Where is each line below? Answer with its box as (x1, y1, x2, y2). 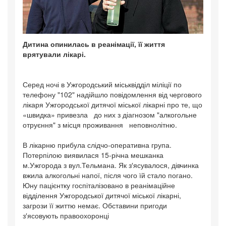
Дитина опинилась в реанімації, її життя (23, 38, 165, 49)
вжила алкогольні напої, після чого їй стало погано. (23, 169, 193, 180)
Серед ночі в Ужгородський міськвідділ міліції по (23, 79, 182, 89)
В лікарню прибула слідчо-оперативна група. (23, 139, 172, 150)
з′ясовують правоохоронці (23, 210, 109, 220)
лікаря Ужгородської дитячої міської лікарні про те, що (23, 99, 202, 109)
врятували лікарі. (23, 48, 86, 59)
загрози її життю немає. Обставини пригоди (23, 200, 167, 210)
